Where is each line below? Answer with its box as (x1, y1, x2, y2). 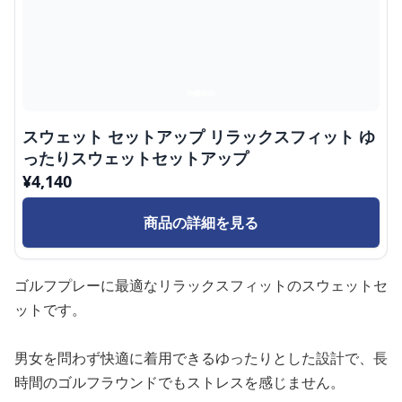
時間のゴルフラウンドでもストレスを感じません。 (14, 372, 345, 392)
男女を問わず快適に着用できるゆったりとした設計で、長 (14, 348, 388, 368)
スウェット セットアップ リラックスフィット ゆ (22, 126, 375, 147)
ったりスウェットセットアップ (22, 147, 249, 169)
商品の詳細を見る (144, 213, 258, 232)
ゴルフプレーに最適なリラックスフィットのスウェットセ (14, 275, 388, 295)
